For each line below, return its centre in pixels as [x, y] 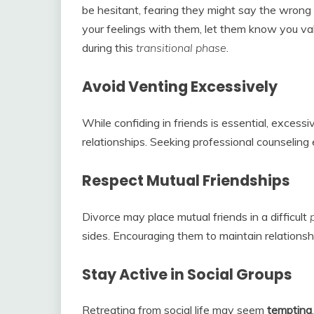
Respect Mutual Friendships [186, 180]
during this [109, 47]
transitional [164, 47]
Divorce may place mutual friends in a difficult [196, 216]
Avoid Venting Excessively [180, 86]
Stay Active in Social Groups [187, 274]
